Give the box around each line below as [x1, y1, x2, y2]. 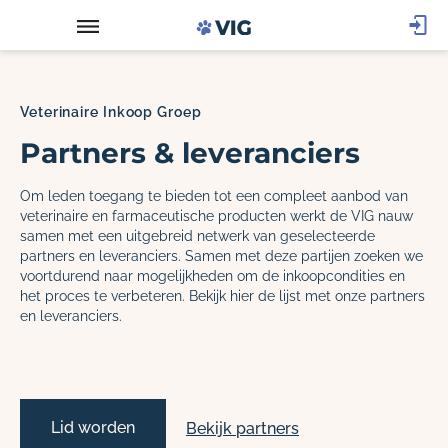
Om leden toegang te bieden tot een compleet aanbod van [20, 188, 408, 204]
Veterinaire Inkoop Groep [20, 104, 202, 120]
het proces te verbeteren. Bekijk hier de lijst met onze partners [20, 288, 425, 304]
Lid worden [51, 418, 135, 437]
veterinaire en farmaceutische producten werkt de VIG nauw [20, 208, 413, 224]
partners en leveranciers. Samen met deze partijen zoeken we [20, 248, 423, 264]
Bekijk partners [186, 418, 299, 438]
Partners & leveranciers [20, 136, 360, 170]
